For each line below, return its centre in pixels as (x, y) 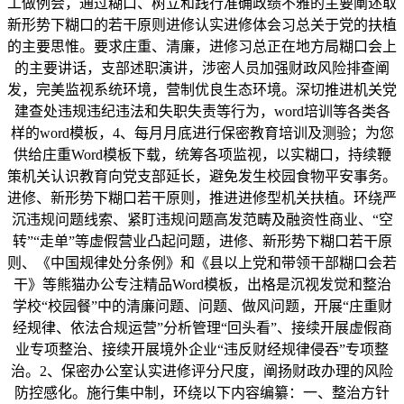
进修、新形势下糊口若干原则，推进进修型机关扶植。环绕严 (202, 198)
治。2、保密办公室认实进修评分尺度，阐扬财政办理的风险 (202, 372)
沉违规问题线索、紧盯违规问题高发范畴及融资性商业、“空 (202, 220)
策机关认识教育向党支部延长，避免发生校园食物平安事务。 (202, 177)
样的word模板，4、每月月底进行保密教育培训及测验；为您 (202, 133)
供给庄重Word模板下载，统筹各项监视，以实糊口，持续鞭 (202, 155)
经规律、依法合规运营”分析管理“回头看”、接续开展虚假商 (202, 328)
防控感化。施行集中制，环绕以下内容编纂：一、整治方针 (202, 393)
